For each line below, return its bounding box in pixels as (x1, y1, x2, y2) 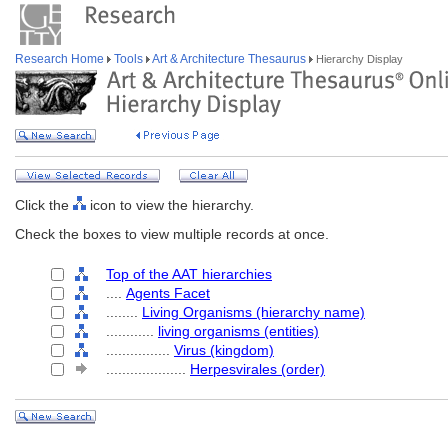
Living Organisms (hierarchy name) (142, 304, 365, 320)
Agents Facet (126, 285, 210, 301)
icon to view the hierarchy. (86, 197, 254, 213)
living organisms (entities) (158, 323, 319, 339)
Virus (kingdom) (174, 342, 274, 358)
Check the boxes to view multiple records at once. (15, 226, 329, 242)
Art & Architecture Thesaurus (150, 52, 309, 66)
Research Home (15, 52, 107, 66)
